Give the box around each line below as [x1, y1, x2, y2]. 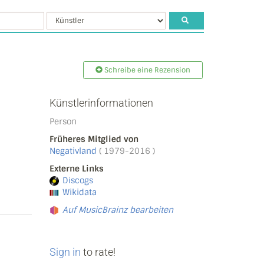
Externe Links [49, 163, 104, 174]
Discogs [62, 175, 93, 186]
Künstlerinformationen [49, 97, 153, 109]
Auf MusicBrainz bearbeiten [62, 204, 173, 215]
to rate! [80, 246, 115, 258]
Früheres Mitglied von [49, 134, 138, 144]
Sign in [49, 246, 81, 258]
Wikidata [62, 187, 97, 197]
